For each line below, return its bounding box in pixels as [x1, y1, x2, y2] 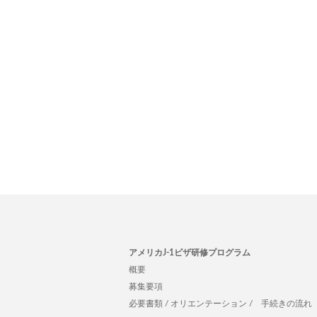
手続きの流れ [261, 299, 312, 308]
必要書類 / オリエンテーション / [129, 299, 253, 308]
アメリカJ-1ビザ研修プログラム [129, 248, 250, 257]
